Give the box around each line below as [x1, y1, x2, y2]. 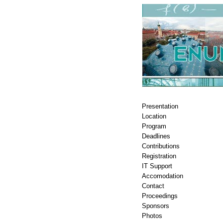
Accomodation [142, 172, 183, 180]
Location [142, 112, 166, 120]
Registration [142, 152, 176, 160]
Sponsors [142, 202, 169, 210]
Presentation [142, 103, 178, 110]
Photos [142, 212, 162, 220]
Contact [142, 182, 164, 190]
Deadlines [142, 132, 170, 140]
